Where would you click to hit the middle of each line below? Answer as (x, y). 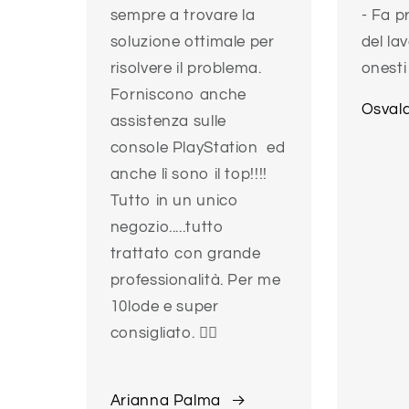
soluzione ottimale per (192, 42)
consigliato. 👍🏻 (164, 334)
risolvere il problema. (186, 69)
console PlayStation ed (198, 148)
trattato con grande (185, 254)
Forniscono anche (178, 95)
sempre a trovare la (183, 16)
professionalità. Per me (195, 281)
